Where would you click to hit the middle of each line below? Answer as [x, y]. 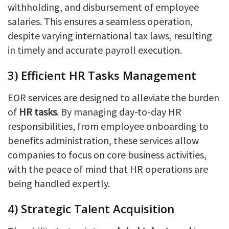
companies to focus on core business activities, [107, 154]
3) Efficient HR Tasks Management [102, 75]
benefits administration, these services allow [103, 140]
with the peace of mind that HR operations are [108, 169]
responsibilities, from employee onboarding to [108, 126]
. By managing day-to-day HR [119, 111]
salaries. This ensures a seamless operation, [100, 21]
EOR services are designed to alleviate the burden [113, 97]
